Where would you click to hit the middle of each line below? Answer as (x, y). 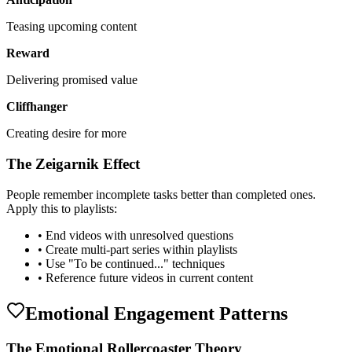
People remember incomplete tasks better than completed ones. (161, 194)
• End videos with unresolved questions (136, 235)
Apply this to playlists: (62, 208)
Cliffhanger (37, 107)
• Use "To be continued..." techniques (131, 263)
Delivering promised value (72, 80)
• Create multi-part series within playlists (137, 249)
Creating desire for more (66, 134)
